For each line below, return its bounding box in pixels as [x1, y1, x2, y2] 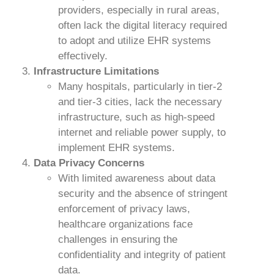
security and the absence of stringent [58, 188, 228, 199]
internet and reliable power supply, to [58, 127, 226, 138]
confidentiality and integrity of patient [58, 249, 226, 261]
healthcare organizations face [58, 218, 193, 230]
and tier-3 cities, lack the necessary [58, 96, 222, 108]
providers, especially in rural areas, [58, 4, 220, 16]
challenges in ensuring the [58, 234, 177, 245]
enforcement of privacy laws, [58, 203, 190, 215]
